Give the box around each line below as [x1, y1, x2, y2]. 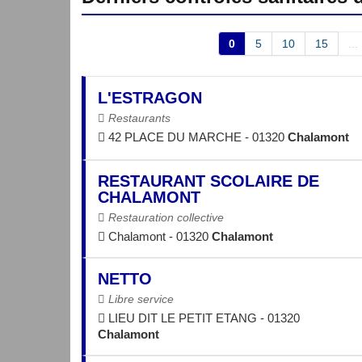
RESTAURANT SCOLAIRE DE [98, 171, 319, 190]
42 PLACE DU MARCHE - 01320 [105, 130, 288, 145]
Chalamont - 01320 [105, 229, 212, 243]
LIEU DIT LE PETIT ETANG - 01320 [105, 310, 300, 325]
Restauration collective [105, 210, 224, 224]
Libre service [105, 292, 174, 305]
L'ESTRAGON [98, 89, 202, 107]
